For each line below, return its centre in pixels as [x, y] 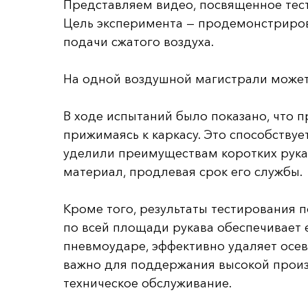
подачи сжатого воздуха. [139, 42]
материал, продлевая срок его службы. [183, 172]
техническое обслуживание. [147, 283]
